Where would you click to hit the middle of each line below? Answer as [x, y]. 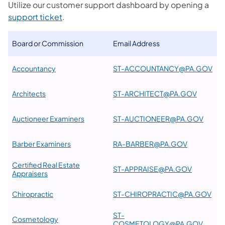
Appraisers [30, 173]
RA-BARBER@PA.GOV [150, 143]
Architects [29, 93]
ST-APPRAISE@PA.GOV [152, 168]
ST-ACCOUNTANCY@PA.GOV [163, 68]
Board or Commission [48, 43]
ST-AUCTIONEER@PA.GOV [158, 118]
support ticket [35, 17]
